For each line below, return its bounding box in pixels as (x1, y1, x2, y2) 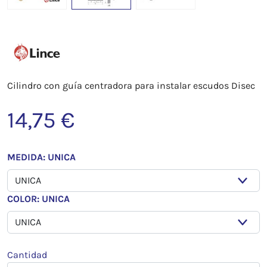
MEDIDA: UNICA (7, 151, 76, 163)
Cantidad (7, 249, 47, 260)
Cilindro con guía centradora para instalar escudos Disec (7, 80, 255, 91)
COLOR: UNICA (7, 193, 70, 204)
